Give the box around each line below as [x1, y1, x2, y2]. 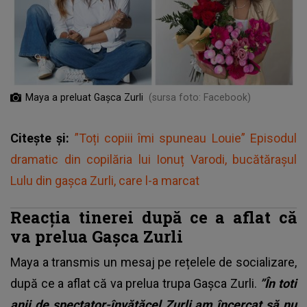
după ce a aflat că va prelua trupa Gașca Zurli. [10, 275, 260, 291]
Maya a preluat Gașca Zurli [25, 91, 143, 103]
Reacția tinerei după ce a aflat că [10, 206, 297, 228]
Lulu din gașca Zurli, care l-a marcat [10, 173, 199, 188]
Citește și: [10, 130, 75, 145]
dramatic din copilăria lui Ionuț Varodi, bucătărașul [10, 151, 297, 167]
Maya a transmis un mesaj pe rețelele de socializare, [10, 254, 297, 269]
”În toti [260, 275, 297, 291]
